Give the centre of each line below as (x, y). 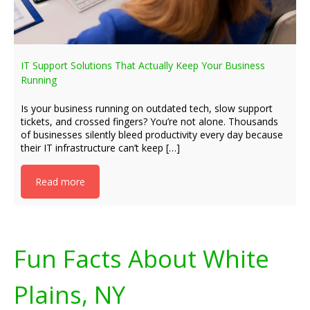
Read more (60, 182)
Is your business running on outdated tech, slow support (147, 108)
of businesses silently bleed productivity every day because (152, 135)
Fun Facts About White (142, 258)
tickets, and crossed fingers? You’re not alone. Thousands (149, 121)
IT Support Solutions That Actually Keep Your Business (143, 65)
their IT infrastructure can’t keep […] (100, 148)
